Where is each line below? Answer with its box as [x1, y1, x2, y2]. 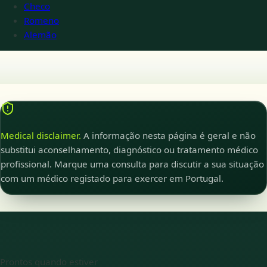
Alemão [24, 28, 57, 41]
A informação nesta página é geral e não [83, 129, 256, 142]
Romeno [24, 14, 59, 26]
